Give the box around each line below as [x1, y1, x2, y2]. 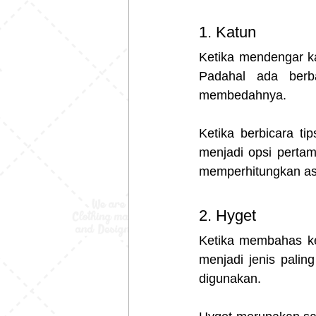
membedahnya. [199, 87, 286, 102]
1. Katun [199, 23, 260, 41]
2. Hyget [199, 206, 260, 224]
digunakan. [199, 271, 261, 286]
